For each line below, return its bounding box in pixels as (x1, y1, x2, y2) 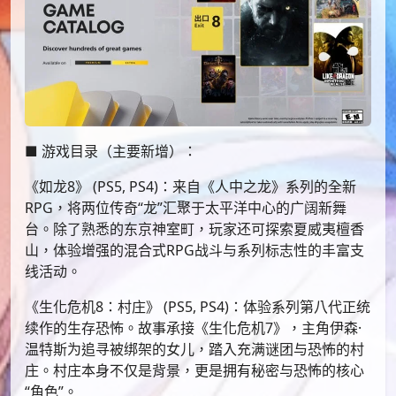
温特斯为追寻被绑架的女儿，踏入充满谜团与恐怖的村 (25, 339, 364, 359)
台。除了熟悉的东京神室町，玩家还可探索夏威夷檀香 (25, 218, 364, 239)
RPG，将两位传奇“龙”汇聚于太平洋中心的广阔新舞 (25, 197, 346, 217)
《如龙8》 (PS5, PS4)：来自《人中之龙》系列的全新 (25, 176, 356, 196)
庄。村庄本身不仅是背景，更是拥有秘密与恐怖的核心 (25, 360, 364, 380)
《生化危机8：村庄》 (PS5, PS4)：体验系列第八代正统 (25, 296, 370, 316)
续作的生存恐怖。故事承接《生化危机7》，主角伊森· (25, 317, 362, 338)
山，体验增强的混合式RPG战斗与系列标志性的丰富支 (25, 240, 364, 260)
